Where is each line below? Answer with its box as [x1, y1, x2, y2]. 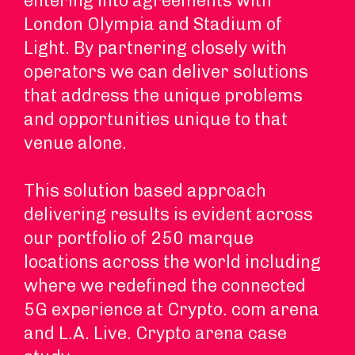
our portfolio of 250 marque [24, 227, 254, 249]
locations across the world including [24, 251, 321, 273]
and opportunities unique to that [24, 109, 288, 130]
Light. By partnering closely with [24, 37, 287, 59]
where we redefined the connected [24, 275, 306, 296]
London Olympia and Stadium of [24, 13, 282, 35]
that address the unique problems [24, 85, 303, 106]
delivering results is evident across [24, 204, 313, 225]
